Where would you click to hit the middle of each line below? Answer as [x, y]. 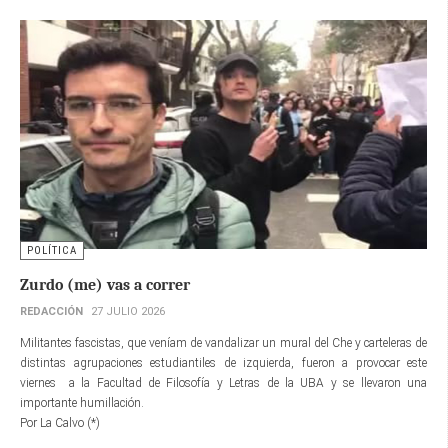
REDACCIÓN [51, 312]
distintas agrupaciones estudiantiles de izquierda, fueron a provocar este [223, 363]
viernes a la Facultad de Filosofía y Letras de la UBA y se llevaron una [223, 383]
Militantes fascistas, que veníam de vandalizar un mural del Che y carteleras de [223, 343]
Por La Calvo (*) [60, 423]
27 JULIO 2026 [128, 312]
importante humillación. [83, 403]
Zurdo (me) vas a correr [105, 285]
